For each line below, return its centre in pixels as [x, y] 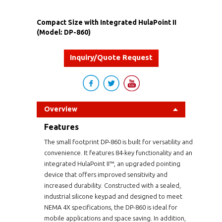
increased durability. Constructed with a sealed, [112, 185]
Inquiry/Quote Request [111, 57]
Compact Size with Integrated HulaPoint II [107, 22]
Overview [61, 109]
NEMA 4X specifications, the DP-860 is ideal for [111, 207]
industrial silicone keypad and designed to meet [113, 196]
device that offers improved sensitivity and [106, 174]
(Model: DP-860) [64, 32]
